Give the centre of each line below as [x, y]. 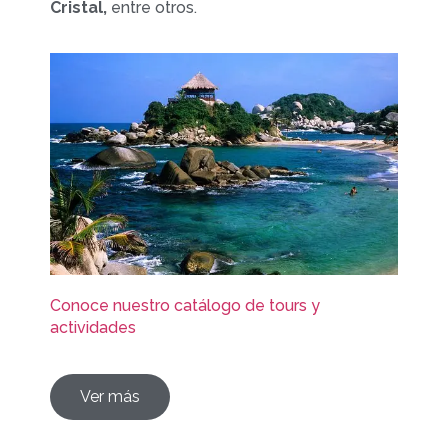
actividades [93, 328]
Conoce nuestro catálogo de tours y [185, 306]
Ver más [110, 396]
